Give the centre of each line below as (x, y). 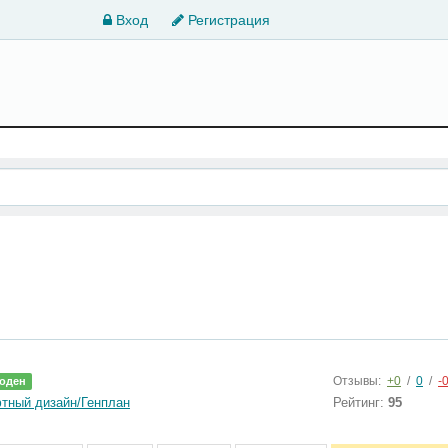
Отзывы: (358, 381)
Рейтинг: (360, 402)
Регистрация (227, 20)
